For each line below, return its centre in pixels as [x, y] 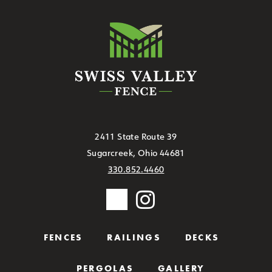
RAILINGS [134, 238]
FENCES [63, 238]
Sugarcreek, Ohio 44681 [136, 153]
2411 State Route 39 [136, 137]
